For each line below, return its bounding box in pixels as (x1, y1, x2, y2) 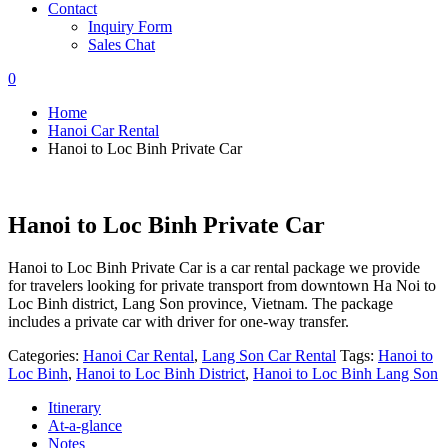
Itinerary (48, 398, 101, 416)
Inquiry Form (88, 18, 172, 35)
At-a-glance (48, 416, 122, 434)
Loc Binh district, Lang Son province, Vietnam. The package (8, 294, 393, 312)
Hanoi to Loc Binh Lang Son (253, 364, 438, 382)
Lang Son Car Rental (202, 346, 336, 364)
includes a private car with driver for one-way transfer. (8, 312, 349, 330)
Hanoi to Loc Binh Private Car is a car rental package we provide (8, 258, 420, 276)
